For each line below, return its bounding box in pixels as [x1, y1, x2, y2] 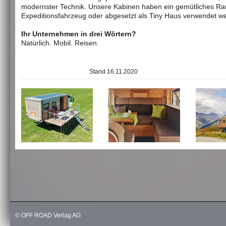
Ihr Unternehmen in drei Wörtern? [21, 30, 136, 38]
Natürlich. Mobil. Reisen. [21, 39, 99, 47]
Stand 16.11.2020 [21, 68, 138, 75]
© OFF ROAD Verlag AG [15, 212, 81, 219]
